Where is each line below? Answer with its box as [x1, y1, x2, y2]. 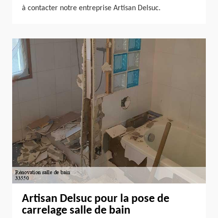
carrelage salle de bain [22, 205, 130, 217]
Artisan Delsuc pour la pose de [22, 193, 169, 205]
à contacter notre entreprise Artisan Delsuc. [22, 4, 161, 12]
